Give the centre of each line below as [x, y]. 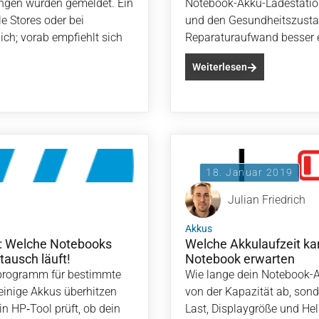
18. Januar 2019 [250, 172]
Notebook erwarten [240, 259]
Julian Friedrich [267, 200]
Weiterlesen [220, 67]
